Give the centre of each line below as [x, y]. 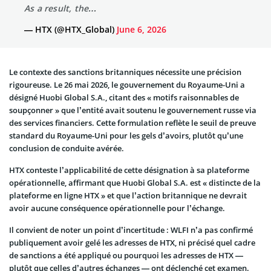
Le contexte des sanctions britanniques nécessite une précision [125, 72]
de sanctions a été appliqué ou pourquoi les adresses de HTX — [126, 255]
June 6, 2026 [142, 29]
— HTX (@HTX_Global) [70, 29]
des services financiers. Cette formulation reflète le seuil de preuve [132, 122]
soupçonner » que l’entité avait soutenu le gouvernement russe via [133, 110]
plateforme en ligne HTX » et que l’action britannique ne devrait [128, 195]
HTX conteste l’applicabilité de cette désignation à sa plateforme [129, 170]
